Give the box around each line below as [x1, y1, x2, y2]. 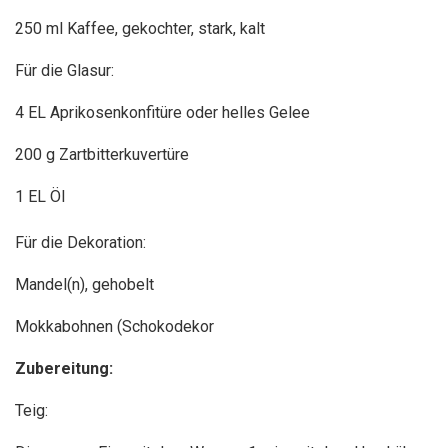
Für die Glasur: [15, 61, 114, 81]
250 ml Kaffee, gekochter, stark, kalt [15, 19, 265, 39]
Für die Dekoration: [15, 233, 146, 253]
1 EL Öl [15, 187, 65, 207]
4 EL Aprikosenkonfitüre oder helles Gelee [15, 103, 310, 123]
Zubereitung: [15, 359, 113, 379]
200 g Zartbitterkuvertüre [15, 145, 189, 165]
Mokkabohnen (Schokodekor [15, 317, 214, 337]
